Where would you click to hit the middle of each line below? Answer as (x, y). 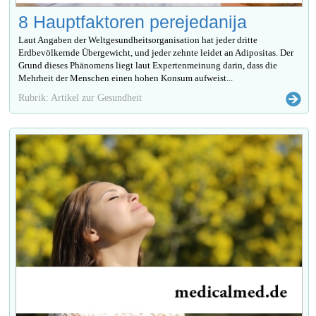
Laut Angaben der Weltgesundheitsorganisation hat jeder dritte (138, 40)
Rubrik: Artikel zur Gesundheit (80, 98)
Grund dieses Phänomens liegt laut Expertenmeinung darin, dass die (148, 66)
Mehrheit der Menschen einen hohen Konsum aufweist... (126, 78)
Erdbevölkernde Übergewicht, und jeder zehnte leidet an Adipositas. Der (156, 53)
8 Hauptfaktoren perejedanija (133, 22)
